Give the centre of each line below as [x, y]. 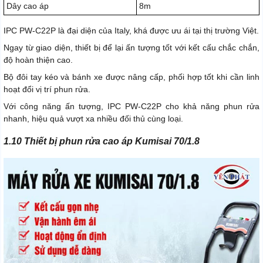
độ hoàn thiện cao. [38, 60]
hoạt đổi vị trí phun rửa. [47, 90]
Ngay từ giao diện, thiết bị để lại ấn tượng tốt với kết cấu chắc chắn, [131, 48]
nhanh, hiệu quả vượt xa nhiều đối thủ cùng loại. [93, 119]
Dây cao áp [28, 6]
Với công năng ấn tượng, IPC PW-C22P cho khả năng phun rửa [131, 107]
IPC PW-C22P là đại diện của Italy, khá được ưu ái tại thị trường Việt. [131, 31]
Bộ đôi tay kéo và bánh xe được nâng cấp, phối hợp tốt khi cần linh [131, 77]
